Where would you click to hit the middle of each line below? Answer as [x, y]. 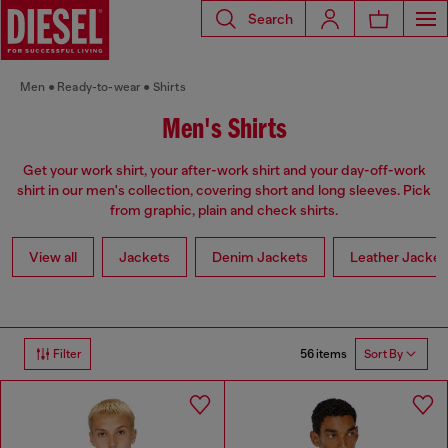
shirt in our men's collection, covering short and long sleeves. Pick [224, 190]
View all [53, 257]
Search [270, 18]
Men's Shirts [224, 130]
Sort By [383, 354]
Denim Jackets [260, 257]
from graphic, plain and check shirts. [224, 210]
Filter [67, 354]
